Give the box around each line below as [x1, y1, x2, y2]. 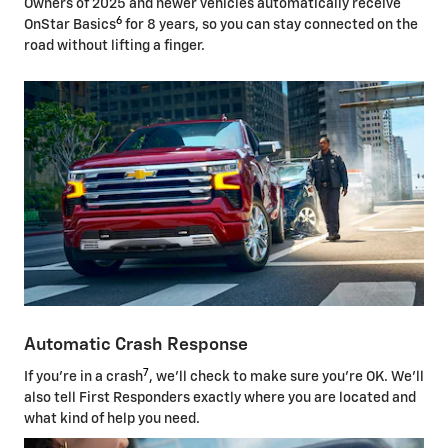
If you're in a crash [24, 369, 143, 384]
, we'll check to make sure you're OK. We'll [149, 369, 424, 384]
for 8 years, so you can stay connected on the [122, 18, 418, 33]
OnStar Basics [24, 18, 116, 33]
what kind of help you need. [24, 411, 200, 426]
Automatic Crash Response [24, 336, 248, 355]
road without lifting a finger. [24, 39, 205, 54]
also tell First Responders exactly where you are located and [24, 390, 416, 405]
